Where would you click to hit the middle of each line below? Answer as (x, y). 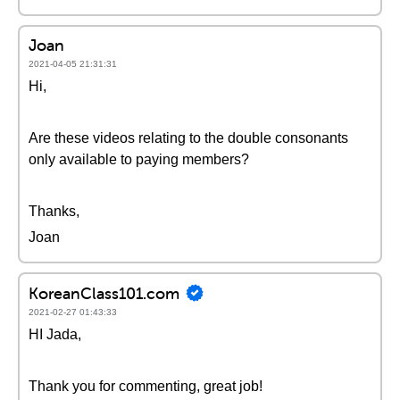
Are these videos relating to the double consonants (188, 138)
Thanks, (54, 211)
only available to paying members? (139, 159)
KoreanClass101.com (104, 293)
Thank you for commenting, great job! (146, 386)
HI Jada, (55, 334)
